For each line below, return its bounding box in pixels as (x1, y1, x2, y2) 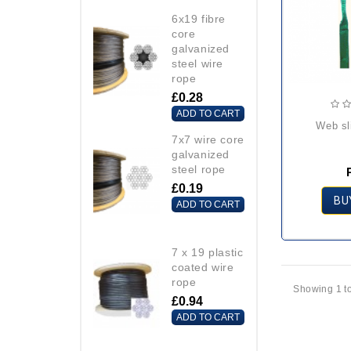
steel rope (172, 162, 226, 175)
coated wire (172, 261, 234, 274)
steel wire (172, 56, 223, 70)
